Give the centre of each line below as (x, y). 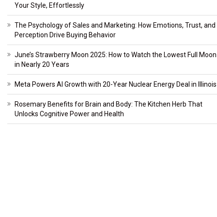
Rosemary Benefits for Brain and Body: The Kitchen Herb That (108, 104)
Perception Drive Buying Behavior (65, 35)
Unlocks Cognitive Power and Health (69, 114)
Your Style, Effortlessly (49, 6)
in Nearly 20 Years (42, 65)
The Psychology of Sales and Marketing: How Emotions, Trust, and (115, 25)
